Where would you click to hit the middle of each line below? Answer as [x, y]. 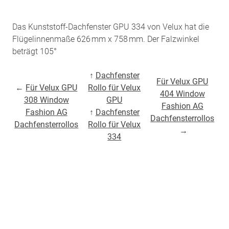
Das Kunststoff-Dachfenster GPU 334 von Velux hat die [111, 27]
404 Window [182, 94]
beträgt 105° [35, 51]
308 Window [46, 100]
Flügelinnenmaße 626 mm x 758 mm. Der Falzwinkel [106, 39]
